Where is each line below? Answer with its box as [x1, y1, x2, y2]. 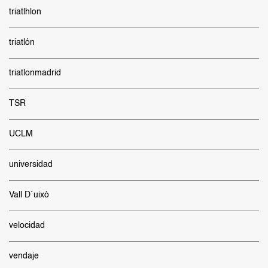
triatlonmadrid [9, 69, 61, 77]
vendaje [9, 252, 39, 260]
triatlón [9, 38, 35, 47]
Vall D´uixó [9, 191, 49, 199]
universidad [9, 160, 53, 169]
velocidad [9, 221, 45, 230]
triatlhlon [9, 8, 41, 16]
